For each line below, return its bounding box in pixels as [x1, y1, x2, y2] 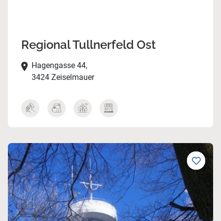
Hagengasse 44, [31, 61, 87, 71]
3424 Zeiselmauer [31, 73, 94, 82]
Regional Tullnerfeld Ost [21, 37, 156, 52]
